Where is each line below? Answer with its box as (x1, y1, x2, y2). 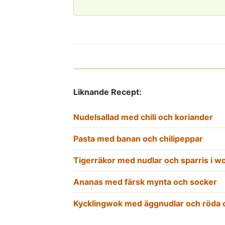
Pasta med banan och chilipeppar (73, 134, 203, 144)
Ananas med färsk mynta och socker (73, 177, 217, 187)
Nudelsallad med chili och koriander (73, 112, 213, 122)
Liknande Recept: (73, 87, 142, 97)
